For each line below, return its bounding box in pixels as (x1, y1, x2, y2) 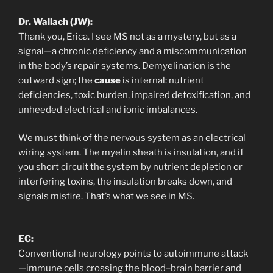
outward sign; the (18, 74, 94, 86)
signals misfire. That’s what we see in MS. (18, 191, 194, 202)
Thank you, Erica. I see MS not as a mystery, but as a (18, 30, 236, 42)
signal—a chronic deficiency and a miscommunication (18, 45, 247, 57)
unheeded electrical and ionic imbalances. (18, 104, 197, 115)
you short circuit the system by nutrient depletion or (18, 161, 243, 173)
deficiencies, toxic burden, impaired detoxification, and (18, 89, 250, 101)
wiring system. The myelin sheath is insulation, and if (18, 147, 244, 158)
